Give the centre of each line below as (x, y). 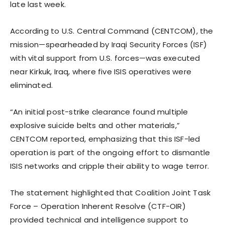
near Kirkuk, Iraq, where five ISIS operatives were (101, 71)
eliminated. (32, 85)
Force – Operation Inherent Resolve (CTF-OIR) (98, 206)
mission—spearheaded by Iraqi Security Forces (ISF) (109, 44)
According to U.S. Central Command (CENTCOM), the (112, 31)
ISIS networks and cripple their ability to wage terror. (110, 166)
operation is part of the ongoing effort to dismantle (110, 152)
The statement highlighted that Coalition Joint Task (110, 192)
